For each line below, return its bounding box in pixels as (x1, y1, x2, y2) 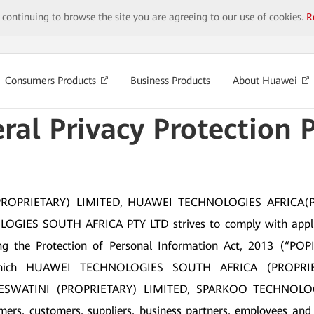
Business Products (130, 75, 210, 87)
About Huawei (232, 75, 300, 87)
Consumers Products (5, 75, 100, 87)
